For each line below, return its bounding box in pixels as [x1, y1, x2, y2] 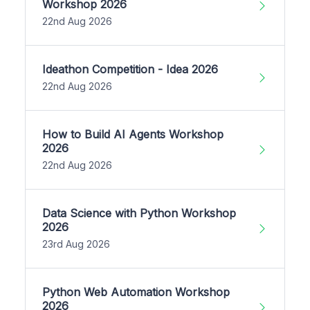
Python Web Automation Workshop [42, 284, 230, 299]
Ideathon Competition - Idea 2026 [42, 62, 218, 76]
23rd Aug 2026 [42, 237, 110, 250]
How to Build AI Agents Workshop [42, 127, 224, 141]
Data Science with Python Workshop [42, 206, 236, 220]
